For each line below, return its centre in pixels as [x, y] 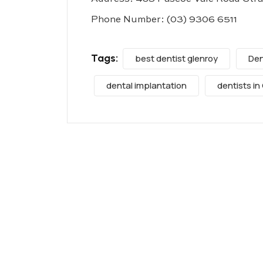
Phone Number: [129, 20]
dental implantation [146, 85]
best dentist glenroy [176, 58]
